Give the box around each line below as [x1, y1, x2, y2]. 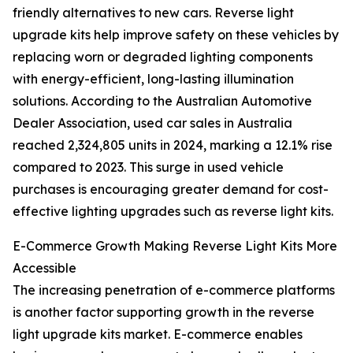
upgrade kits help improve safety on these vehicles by [13, 27, 339, 43]
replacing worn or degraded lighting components [13, 49, 313, 65]
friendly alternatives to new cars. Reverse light [13, 5, 294, 21]
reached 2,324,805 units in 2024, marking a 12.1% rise [13, 137, 333, 154]
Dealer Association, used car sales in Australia [13, 115, 292, 132]
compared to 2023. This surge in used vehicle [13, 159, 284, 176]
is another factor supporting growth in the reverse [13, 304, 314, 321]
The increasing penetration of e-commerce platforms [13, 282, 335, 299]
